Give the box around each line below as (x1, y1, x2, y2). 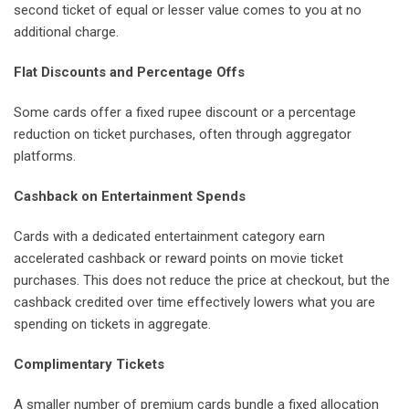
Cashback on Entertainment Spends (14, 188, 246, 205)
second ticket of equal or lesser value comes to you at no (14, 2, 362, 19)
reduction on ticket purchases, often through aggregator (14, 126, 351, 143)
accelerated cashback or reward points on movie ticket (14, 250, 343, 267)
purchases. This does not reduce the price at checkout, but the (14, 272, 390, 289)
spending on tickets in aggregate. (14, 316, 211, 333)
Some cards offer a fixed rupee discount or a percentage (14, 104, 356, 121)
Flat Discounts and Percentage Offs (14, 64, 245, 81)
